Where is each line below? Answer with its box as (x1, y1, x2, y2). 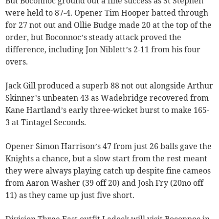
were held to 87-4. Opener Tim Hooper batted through (5, 7, 209, 18)
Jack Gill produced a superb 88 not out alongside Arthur (5, 80, 214, 90)
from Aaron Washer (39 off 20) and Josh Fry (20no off (5, 177, 204, 188)
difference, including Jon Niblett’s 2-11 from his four (5, 44, 201, 54)
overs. (5, 56, 28, 66)
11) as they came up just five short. (5, 190, 135, 200)
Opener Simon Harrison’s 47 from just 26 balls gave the (5, 141, 212, 151)
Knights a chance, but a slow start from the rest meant (5, 153, 208, 163)
